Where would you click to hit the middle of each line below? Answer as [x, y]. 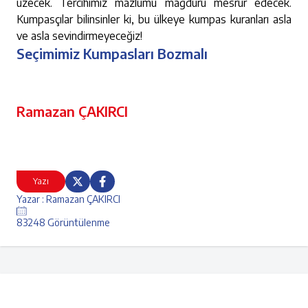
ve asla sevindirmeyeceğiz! [82, 36]
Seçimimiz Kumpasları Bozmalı [112, 53]
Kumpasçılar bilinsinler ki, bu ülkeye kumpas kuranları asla [154, 19]
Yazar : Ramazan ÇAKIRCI [68, 199]
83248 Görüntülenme [63, 223]
